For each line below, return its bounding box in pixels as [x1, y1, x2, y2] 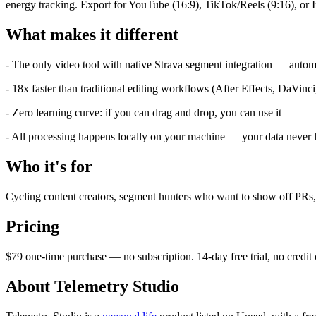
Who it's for [6, 157, 92, 176]
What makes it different [6, 25, 178, 44]
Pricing [6, 217, 59, 236]
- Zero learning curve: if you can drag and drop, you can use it [6, 107, 281, 119]
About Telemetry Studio [6, 276, 179, 296]
